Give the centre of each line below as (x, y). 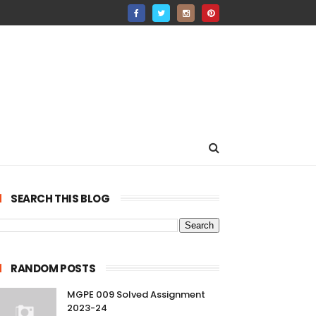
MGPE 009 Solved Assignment (136, 294)
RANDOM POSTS (53, 268)
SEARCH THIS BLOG (60, 199)
